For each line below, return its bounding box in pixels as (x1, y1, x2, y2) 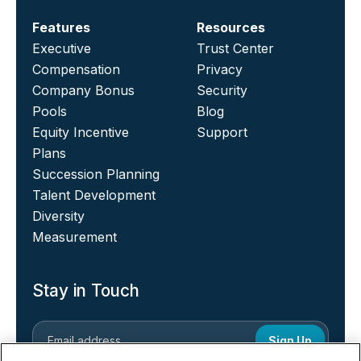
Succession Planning (32, 165, 160, 182)
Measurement (32, 228, 117, 245)
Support (197, 123, 247, 140)
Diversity (32, 207, 85, 224)
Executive (32, 39, 91, 56)
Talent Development (32, 186, 156, 203)
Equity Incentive (32, 123, 129, 140)
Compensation (32, 60, 120, 77)
